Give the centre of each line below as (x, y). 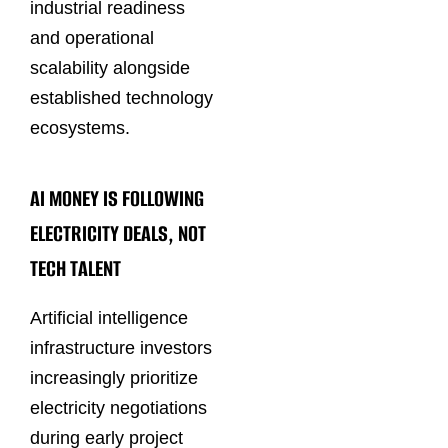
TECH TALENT (75, 268)
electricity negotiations (118, 408)
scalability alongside (110, 68)
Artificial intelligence (109, 318)
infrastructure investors (121, 348)
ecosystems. (80, 128)
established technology (121, 98)
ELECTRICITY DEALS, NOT (118, 233)
